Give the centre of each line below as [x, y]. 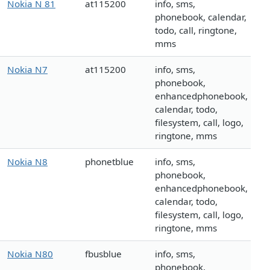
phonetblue [109, 162]
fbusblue [103, 254]
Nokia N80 [30, 254]
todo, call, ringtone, [196, 30]
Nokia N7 [27, 70]
